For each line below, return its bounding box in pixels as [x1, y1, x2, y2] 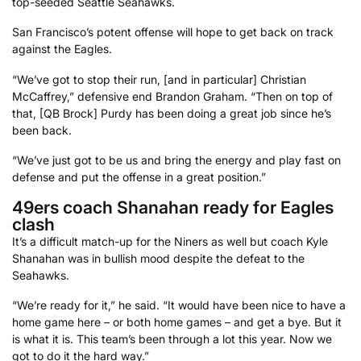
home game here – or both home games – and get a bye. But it [12, 315, 342, 330]
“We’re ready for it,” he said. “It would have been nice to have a [12, 298, 346, 313]
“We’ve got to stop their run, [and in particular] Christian [12, 72, 306, 86]
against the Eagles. [12, 42, 112, 56]
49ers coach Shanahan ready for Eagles [12, 196, 334, 218]
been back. [12, 122, 72, 137]
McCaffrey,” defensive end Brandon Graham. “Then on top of [12, 89, 333, 103]
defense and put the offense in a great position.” [12, 170, 266, 185]
